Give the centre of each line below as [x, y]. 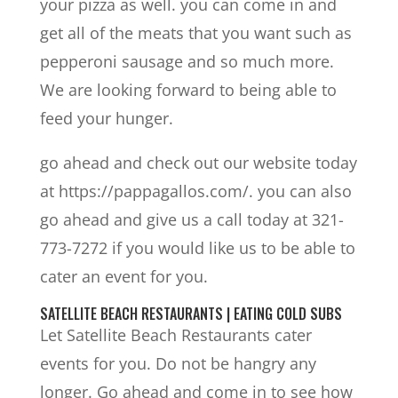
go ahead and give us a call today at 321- [191, 219]
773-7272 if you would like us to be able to [197, 248]
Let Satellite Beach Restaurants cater [175, 335]
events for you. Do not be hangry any [178, 363]
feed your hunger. [106, 118]
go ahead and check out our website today [198, 163]
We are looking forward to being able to [188, 90]
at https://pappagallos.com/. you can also [195, 191]
